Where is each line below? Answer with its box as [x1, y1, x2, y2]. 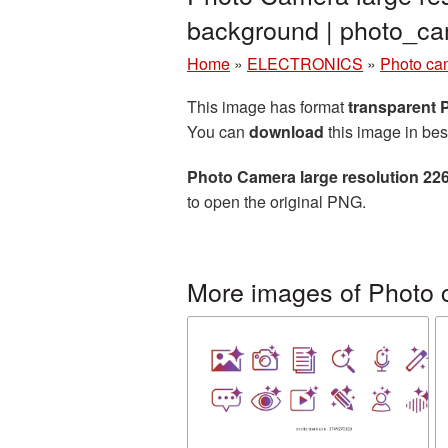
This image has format [187, 95, 348, 118]
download [249, 120, 324, 143]
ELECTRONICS [247, 52, 363, 75]
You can [187, 120, 249, 143]
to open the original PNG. [187, 190, 366, 213]
